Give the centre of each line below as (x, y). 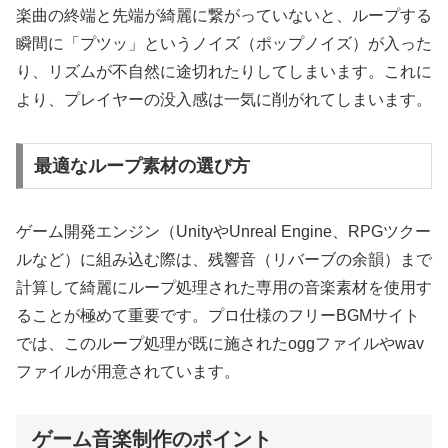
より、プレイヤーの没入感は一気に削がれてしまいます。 (224, 100)
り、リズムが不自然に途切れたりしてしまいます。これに (224, 72)
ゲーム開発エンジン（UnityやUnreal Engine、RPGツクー (223, 231)
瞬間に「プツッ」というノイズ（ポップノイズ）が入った (224, 44)
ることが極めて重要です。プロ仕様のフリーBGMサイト (218, 315)
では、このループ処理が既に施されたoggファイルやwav (220, 343)
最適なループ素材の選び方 (141, 165)
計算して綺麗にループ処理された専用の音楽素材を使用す (224, 287)
